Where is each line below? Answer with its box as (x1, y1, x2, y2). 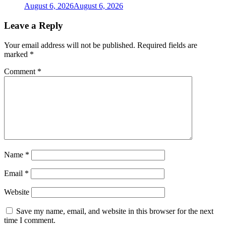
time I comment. (4, 215, 55, 224)
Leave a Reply (4, 20, 63, 31)
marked (4, 49, 30, 59)
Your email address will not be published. (4, 40, 135, 49)
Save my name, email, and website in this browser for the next (16, 206, 213, 215)
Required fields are (137, 40, 197, 49)
